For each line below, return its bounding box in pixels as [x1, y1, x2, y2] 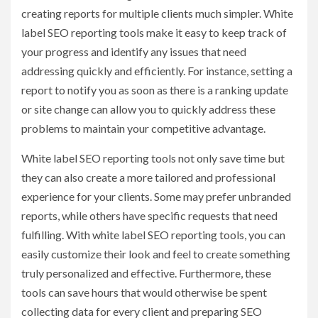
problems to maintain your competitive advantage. [21, 121, 265, 135]
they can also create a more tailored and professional [21, 170, 275, 184]
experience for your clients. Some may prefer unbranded [21, 189, 291, 203]
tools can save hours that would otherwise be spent [21, 285, 267, 299]
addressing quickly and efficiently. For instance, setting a [21, 63, 292, 77]
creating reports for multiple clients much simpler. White [21, 6, 293, 20]
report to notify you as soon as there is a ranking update [21, 82, 288, 97]
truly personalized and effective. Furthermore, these [21, 265, 271, 280]
